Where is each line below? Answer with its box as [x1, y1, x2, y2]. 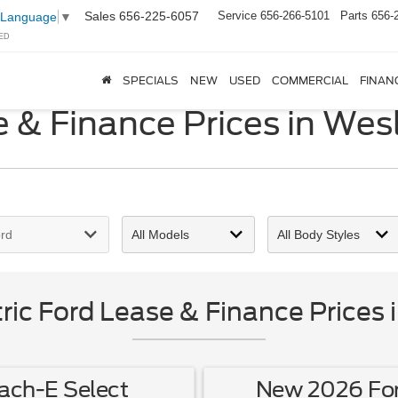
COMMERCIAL [271, 74, 348, 88]
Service [218, 9, 257, 23]
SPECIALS [122, 74, 179, 88]
